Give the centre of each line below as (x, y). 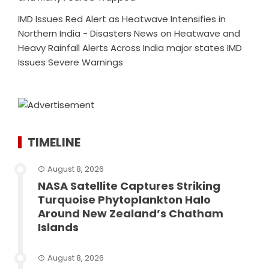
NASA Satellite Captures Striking (129, 186)
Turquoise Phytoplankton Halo (124, 200)
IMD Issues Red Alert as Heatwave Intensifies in (122, 19)
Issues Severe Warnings (71, 62)
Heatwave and (207, 34)
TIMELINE (54, 143)
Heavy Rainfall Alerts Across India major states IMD (130, 48)
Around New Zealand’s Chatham (131, 214)
